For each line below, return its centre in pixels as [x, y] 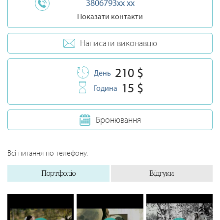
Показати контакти [110, 16]
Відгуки [162, 173]
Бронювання [118, 120]
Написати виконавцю [118, 43]
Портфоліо [58, 173]
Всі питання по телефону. [48, 153]
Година [105, 88]
